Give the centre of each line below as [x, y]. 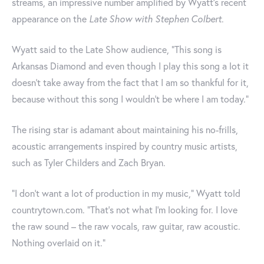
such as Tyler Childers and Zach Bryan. [89, 163]
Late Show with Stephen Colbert [155, 19]
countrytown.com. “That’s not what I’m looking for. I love [125, 210]
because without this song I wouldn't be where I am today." [130, 99]
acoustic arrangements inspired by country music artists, [125, 146]
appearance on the [50, 19]
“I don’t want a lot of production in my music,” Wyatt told [126, 193]
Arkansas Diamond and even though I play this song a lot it [130, 66]
